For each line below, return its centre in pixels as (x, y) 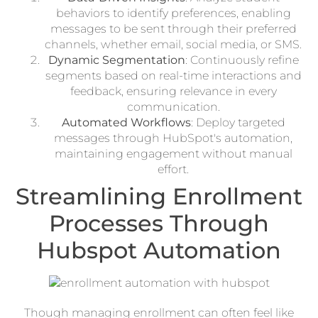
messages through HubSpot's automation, (173, 138)
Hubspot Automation (159, 250)
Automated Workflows (126, 122)
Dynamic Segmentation (116, 60)
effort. (173, 169)
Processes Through (159, 223)
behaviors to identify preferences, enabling (173, 13)
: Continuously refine (242, 60)
